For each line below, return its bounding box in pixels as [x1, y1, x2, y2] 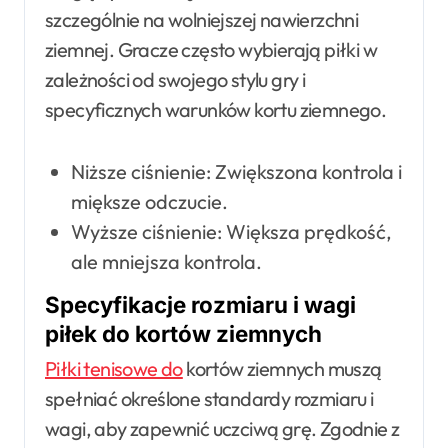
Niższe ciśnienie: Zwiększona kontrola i [70, 158, 402, 184]
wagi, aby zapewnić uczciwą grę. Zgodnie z [45, 415, 400, 441]
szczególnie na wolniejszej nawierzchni [45, 6, 359, 32]
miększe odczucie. [70, 188, 228, 214]
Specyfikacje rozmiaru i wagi [45, 290, 356, 318]
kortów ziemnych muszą [182, 355, 382, 381]
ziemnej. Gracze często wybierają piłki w [45, 36, 377, 62]
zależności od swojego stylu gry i [45, 66, 306, 92]
